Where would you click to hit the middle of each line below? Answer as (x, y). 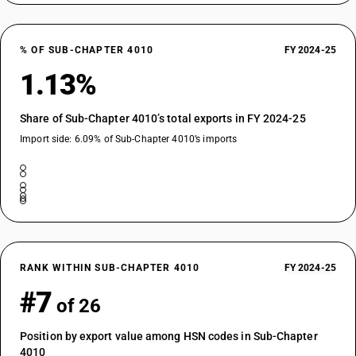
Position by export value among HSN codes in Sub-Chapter (169, 336)
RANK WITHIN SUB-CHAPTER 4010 (110, 268)
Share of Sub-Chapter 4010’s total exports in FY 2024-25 (163, 118)
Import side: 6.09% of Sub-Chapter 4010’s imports (129, 139)
